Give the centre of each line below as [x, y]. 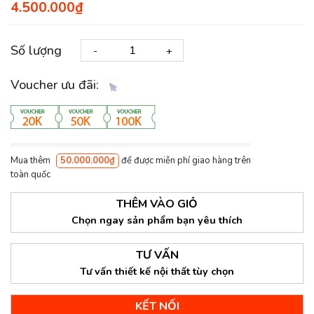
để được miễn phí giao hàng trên [185, 161]
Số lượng [36, 50]
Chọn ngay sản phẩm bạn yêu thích [157, 220]
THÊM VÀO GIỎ [157, 204]
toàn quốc [30, 175]
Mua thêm [32, 161]
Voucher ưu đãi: [56, 85]
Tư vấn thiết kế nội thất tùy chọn [157, 272]
